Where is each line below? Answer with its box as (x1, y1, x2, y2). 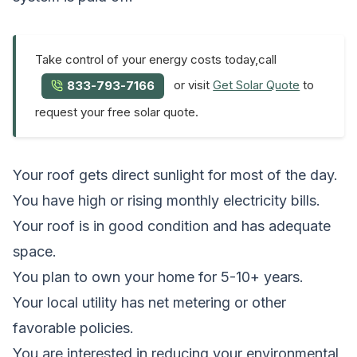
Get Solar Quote (213, 77, 300, 93)
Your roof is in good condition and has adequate (13, 217, 331, 234)
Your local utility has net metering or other (13, 293, 286, 311)
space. (13, 242, 57, 260)
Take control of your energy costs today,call (35, 51, 277, 67)
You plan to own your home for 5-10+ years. (13, 268, 304, 285)
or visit (171, 77, 214, 93)
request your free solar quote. (35, 104, 198, 120)
